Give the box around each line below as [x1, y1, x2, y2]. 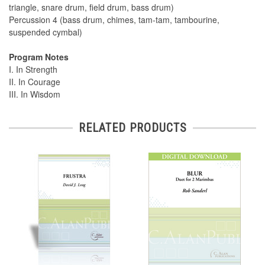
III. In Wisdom [9, 88, 60, 101]
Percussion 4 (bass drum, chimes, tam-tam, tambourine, [9, 14, 219, 26]
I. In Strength [9, 63, 57, 76]
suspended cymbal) [9, 26, 82, 38]
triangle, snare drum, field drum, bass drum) [9, 1, 174, 14]
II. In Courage [9, 76, 60, 88]
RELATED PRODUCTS [78, 121, 187, 135]
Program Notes [9, 51, 69, 63]
